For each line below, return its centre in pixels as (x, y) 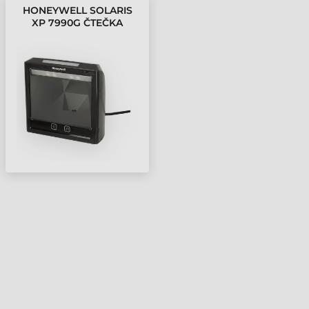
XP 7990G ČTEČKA (77, 23)
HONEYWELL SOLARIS (77, 10)
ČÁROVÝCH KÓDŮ (77, 35)
